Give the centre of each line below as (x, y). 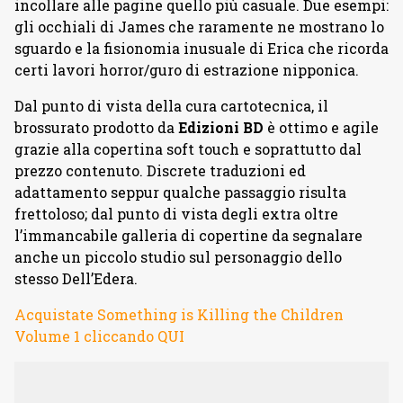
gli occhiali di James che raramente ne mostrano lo (199, 27)
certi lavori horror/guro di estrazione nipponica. (187, 70)
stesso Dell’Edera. (76, 278)
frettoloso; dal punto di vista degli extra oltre (176, 214)
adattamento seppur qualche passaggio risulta (180, 192)
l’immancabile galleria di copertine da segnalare (188, 235)
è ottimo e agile (321, 127)
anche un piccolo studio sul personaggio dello (178, 257)
